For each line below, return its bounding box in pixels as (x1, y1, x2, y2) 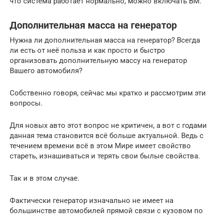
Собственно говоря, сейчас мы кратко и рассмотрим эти (10, 88, 206, 97)
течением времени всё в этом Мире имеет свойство (10, 141, 191, 150)
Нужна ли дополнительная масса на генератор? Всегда (10, 35, 200, 45)
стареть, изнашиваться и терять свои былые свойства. (10, 151, 200, 160)
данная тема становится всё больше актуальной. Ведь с (10, 131, 203, 140)
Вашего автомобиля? (10, 66, 82, 75)
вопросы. (10, 98, 43, 108)
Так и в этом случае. (10, 173, 79, 183)
